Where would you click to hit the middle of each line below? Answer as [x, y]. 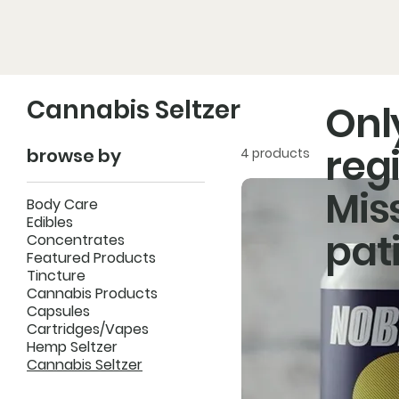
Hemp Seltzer [72, 346]
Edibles [50, 222]
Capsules [58, 311]
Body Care [62, 204]
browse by [74, 155]
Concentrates [76, 240]
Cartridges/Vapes [88, 329]
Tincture [56, 275]
